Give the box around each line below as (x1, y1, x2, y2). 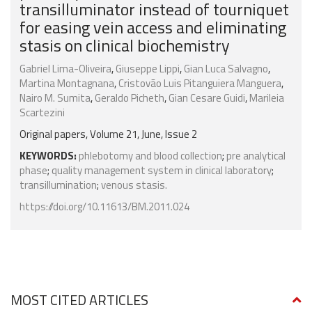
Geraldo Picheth (95, 90, 164, 107)
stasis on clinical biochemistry (19, 33, 230, 58)
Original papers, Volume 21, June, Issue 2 (19, 126, 197, 143)
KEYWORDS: (19, 148, 77, 164)
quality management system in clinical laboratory (52, 162, 272, 179)
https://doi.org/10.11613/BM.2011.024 (19, 198, 189, 215)
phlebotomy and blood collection (79, 148, 222, 164)
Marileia (249, 90, 284, 107)
